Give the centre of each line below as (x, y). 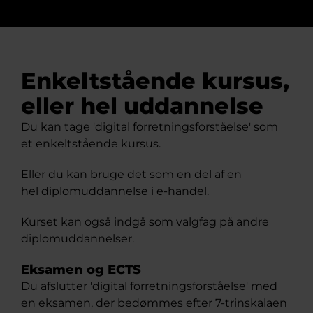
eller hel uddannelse (142, 106)
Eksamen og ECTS (81, 270)
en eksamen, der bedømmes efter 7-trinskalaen (154, 303)
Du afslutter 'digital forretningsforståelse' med (149, 286)
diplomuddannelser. (78, 239)
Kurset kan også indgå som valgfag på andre (145, 222)
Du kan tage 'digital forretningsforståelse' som (150, 127)
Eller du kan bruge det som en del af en (131, 174)
